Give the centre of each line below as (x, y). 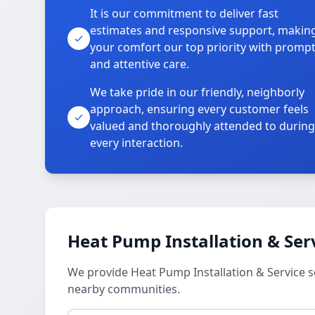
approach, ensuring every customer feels (199, 109)
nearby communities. (124, 289)
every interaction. (136, 143)
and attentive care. (140, 64)
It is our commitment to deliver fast (184, 13)
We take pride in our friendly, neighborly (197, 92)
